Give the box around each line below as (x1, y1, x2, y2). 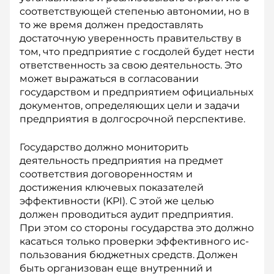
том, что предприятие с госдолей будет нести (20, 46, 254, 57)
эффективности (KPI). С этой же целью (20, 195, 214, 207)
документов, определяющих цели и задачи (20, 100, 240, 111)
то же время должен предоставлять (20, 19, 203, 31)
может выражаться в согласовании (20, 73, 199, 84)
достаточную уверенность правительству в (20, 32, 242, 44)
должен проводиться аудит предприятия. (20, 209, 233, 220)
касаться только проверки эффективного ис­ (20, 235, 249, 247)
